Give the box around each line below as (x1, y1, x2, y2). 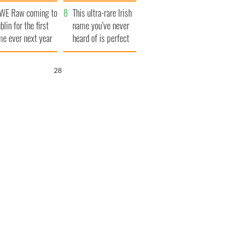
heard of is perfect (72, 31, 130, 45)
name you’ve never (72, 19, 130, 32)
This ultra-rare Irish (72, 6, 132, 20)
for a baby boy (72, 44, 116, 58)
